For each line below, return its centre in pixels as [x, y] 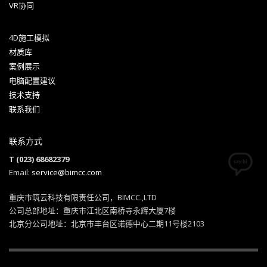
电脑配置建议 [32, 81]
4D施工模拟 [29, 38]
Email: [20, 173]
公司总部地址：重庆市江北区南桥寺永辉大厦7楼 [92, 211]
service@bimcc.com [67, 173]
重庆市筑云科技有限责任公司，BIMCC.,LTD [83, 198]
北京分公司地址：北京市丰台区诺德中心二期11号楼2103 [107, 224]
